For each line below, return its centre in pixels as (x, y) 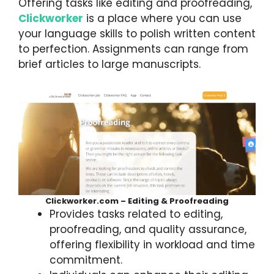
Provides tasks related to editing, (136, 214)
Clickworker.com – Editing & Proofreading (137, 201)
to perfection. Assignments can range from (133, 49)
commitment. (86, 260)
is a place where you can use (162, 19)
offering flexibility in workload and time (152, 244)
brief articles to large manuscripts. (109, 65)
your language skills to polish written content (137, 34)
